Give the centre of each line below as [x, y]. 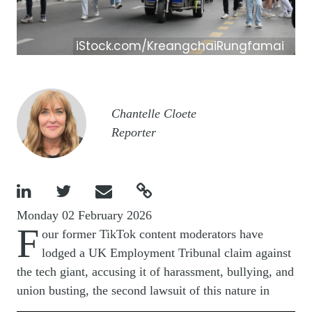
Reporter [134, 133]
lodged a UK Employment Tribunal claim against [166, 253]
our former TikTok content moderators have [153, 234]
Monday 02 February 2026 [84, 216]
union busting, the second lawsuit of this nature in [143, 291]
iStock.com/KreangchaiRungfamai [180, 46]
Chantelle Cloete [154, 114]
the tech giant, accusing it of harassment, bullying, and [155, 272]
